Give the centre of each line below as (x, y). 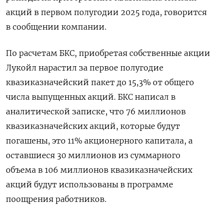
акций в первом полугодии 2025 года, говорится (106, 12)
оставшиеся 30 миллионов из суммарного (93, 155)
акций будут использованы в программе (90, 185)
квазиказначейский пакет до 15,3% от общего (100, 82)
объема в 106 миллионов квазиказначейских (99, 170)
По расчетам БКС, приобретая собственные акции (108, 53)
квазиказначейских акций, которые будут (93, 126)
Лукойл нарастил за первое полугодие (85, 68)
